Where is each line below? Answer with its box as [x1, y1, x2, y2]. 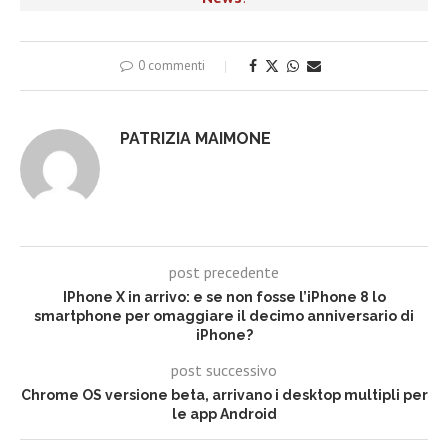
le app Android [171, 406, 277, 423]
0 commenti [137, 57, 205, 75]
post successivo [171, 360, 277, 381]
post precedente [169, 262, 279, 283]
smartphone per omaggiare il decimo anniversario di [34, 308, 414, 325]
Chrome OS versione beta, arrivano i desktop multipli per [20, 387, 428, 404]
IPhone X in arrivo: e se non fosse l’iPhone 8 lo [62, 289, 386, 306]
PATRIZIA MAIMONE [120, 129, 271, 149]
